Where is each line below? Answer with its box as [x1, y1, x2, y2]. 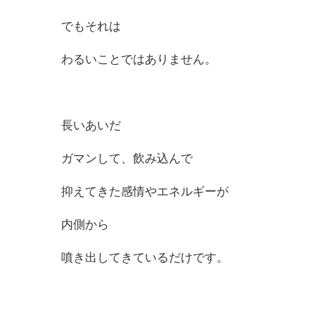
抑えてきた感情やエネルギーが [61, 185, 229, 199]
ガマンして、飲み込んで [61, 152, 193, 166]
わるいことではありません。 [61, 53, 217, 67]
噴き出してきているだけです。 [61, 251, 229, 265]
